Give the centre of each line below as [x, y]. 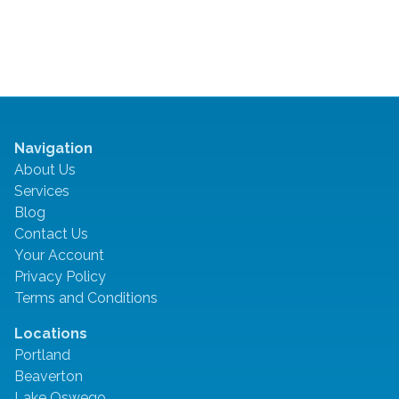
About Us [45, 170]
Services [42, 191]
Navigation [53, 149]
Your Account [59, 256]
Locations [51, 334]
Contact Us [51, 234]
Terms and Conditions [86, 298]
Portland [42, 355]
